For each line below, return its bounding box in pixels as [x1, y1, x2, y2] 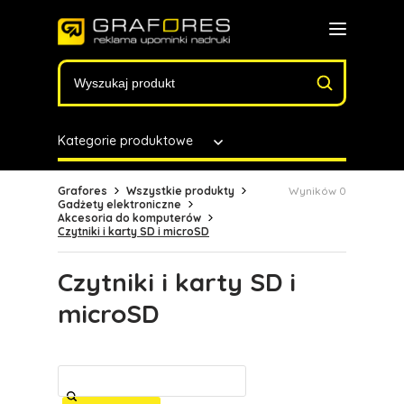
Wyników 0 [289, 184, 346, 197]
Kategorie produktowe [58, 133, 193, 149]
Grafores [58, 184, 107, 197]
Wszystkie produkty [126, 184, 234, 197]
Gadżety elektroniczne [58, 197, 181, 211]
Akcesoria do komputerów [58, 211, 201, 225]
